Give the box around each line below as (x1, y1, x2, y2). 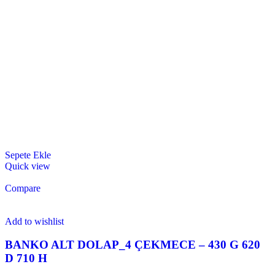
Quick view (5, 160, 50, 171)
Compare (5, 182, 41, 193)
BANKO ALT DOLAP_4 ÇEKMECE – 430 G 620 (5, 238, 260, 252)
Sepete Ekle (5, 149, 51, 160)
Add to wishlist (5, 215, 64, 227)
